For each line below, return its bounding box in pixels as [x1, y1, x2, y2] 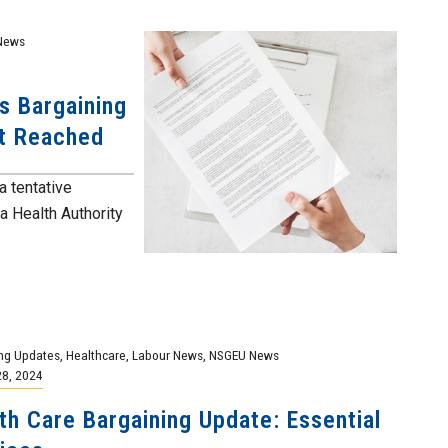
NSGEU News [208, 347, 279, 363]
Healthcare [65, 347, 126, 363]
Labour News [131, 347, 203, 363]
